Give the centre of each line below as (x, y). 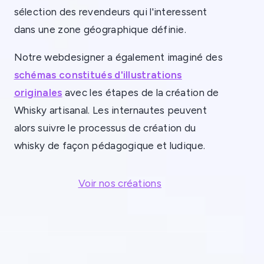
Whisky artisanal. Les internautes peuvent (110, 110)
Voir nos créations (120, 183)
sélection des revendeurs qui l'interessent (110, 11)
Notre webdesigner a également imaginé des (118, 57)
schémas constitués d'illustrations (98, 75)
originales (38, 92)
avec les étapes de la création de (142, 92)
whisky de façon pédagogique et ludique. (110, 145)
